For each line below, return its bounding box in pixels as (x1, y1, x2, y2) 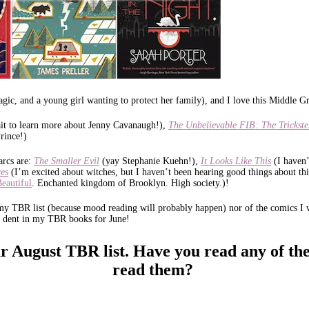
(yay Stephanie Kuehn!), (99, 155, 201, 166)
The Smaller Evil (34, 155, 99, 166)
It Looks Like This (201, 155, 271, 166)
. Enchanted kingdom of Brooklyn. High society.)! (32, 177, 229, 188)
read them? (112, 260, 197, 279)
